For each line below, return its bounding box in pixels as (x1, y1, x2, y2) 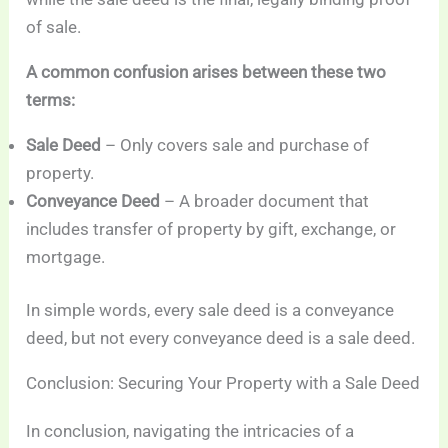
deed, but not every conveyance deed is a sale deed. (26, 328, 416, 349)
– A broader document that (160, 190, 370, 211)
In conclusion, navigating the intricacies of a (26, 421, 355, 442)
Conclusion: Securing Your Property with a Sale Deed (26, 373, 421, 394)
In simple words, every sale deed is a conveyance (26, 300, 395, 321)
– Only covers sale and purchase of (101, 134, 370, 155)
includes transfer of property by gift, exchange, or (26, 218, 397, 239)
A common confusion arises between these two (26, 61, 387, 82)
